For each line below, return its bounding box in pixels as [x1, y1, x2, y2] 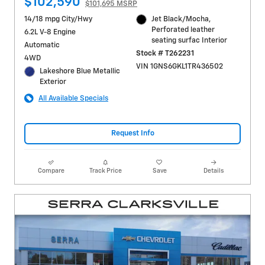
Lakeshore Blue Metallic [40, 67, 121, 75]
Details [203, 167, 224, 174]
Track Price [89, 167, 122, 174]
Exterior [40, 77, 67, 86]
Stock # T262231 [135, 49, 194, 57]
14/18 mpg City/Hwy [24, 15, 92, 23]
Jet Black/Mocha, [151, 15, 211, 23]
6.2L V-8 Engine [24, 28, 76, 36]
